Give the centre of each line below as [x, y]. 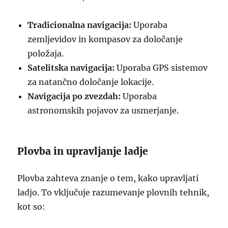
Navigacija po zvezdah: [74, 96]
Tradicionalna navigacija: [80, 25]
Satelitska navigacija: [71, 68]
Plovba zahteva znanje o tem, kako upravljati [108, 178]
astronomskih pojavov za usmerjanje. [103, 110]
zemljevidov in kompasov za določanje [105, 39]
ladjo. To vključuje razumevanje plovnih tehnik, [113, 192]
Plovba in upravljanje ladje [83, 151]
